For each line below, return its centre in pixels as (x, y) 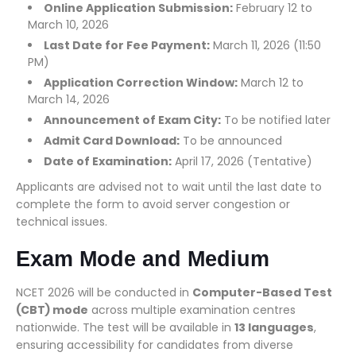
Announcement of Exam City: (132, 120)
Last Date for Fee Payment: (127, 45)
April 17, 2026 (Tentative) (242, 161)
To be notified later (276, 120)
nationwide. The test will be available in (125, 327)
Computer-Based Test (262, 292)
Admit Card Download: (112, 141)
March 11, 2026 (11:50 (265, 45)
